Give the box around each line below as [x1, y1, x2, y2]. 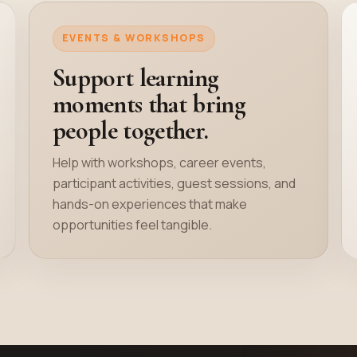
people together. [52, 115, 209, 147]
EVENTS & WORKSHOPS [61, 31, 206, 45]
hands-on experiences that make [52, 195, 247, 214]
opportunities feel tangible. [52, 216, 212, 234]
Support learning [52, 62, 219, 94]
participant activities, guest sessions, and [52, 175, 296, 193]
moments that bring [52, 88, 246, 120]
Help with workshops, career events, [52, 154, 266, 172]
